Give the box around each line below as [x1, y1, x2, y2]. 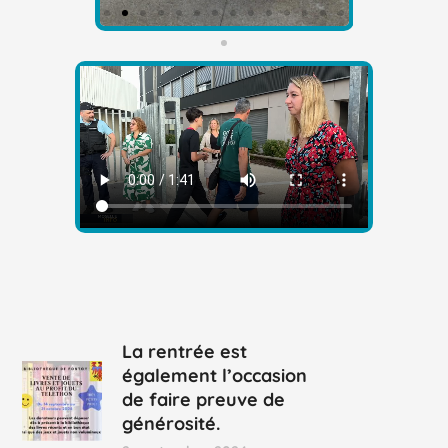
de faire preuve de [122, 388, 286, 412]
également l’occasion [122, 364, 308, 388]
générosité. [122, 412, 221, 436]
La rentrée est [122, 340, 248, 364]
